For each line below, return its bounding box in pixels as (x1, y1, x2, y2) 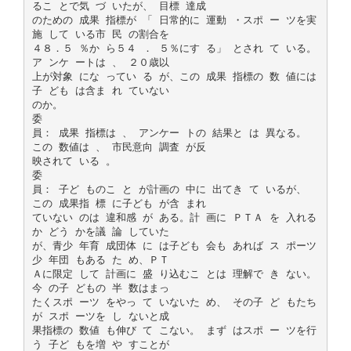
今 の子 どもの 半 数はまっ (31, 281, 169, 294)
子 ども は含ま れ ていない (31, 84, 169, 96)
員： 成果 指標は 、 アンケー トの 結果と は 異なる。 (31, 126, 306, 139)
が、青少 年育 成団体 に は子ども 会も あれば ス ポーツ (31, 239, 317, 251)
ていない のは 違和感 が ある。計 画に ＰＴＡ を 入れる (31, 211, 317, 223)
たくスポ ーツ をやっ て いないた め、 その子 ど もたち (31, 295, 317, 308)
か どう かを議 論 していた (31, 225, 169, 237)
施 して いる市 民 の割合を (31, 27, 169, 40)
